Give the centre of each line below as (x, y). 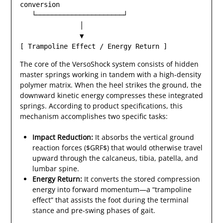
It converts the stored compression (141, 179)
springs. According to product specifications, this (101, 106)
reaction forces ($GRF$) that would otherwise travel (117, 148)
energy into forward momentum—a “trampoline (112, 190)
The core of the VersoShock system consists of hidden (109, 64)
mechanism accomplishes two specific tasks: (94, 116)
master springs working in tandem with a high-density (110, 75)
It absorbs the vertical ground (143, 137)
